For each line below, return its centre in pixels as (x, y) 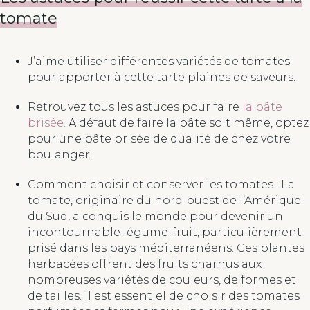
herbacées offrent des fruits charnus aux (145, 264)
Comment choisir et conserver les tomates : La (161, 184)
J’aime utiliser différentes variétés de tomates (159, 61)
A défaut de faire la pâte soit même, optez (187, 122)
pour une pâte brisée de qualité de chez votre (159, 138)
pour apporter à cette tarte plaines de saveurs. (162, 77)
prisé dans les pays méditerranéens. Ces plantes (166, 248)
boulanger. (61, 154)
